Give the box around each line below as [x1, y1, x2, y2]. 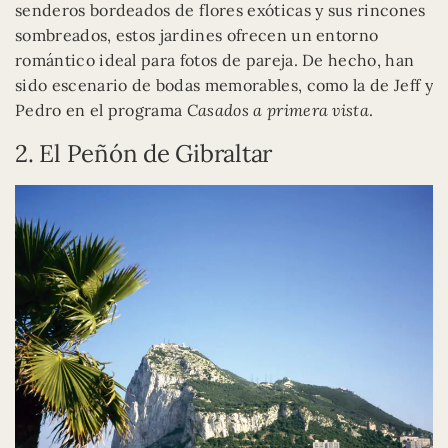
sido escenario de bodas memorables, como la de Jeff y [15, 74, 433, 95]
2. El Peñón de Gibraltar [15, 137, 273, 169]
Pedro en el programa [15, 99, 187, 120]
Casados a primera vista [186, 99, 370, 120]
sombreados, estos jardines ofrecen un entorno [15, 24, 379, 45]
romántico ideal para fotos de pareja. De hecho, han [15, 49, 415, 70]
